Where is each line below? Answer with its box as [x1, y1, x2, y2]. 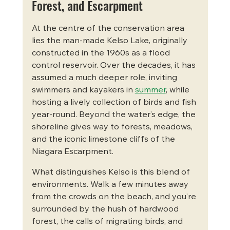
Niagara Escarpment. [31, 147, 113, 156]
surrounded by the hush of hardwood [31, 205, 181, 214]
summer [135, 86, 166, 94]
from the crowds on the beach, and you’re [31, 193, 198, 201]
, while [165, 86, 191, 94]
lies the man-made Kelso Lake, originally [31, 36, 189, 45]
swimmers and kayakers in [31, 86, 135, 94]
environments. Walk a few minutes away [31, 180, 190, 189]
